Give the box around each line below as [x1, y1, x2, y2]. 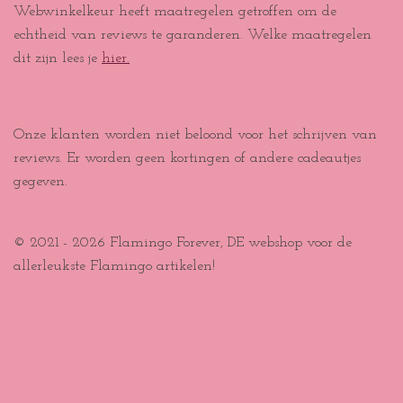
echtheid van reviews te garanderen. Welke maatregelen [13, 28, 372, 43]
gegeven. [13, 174, 67, 189]
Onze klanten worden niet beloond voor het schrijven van [13, 127, 377, 142]
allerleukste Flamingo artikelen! [13, 259, 215, 274]
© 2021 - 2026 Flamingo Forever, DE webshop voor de [13, 236, 352, 251]
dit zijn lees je [13, 51, 102, 67]
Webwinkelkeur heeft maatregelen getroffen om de [13, 4, 336, 20]
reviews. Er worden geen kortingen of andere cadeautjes [13, 150, 361, 166]
